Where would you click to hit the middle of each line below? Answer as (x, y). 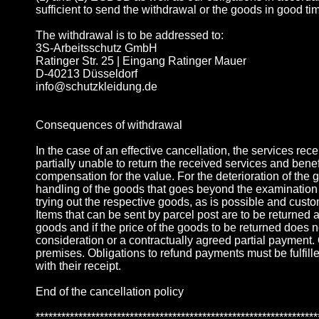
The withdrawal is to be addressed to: (130, 36)
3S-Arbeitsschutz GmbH (96, 48)
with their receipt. (78, 266)
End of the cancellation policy (110, 292)
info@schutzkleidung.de (96, 87)
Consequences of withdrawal (109, 125)
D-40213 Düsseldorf (87, 74)
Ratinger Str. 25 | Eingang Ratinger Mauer (141, 61)
